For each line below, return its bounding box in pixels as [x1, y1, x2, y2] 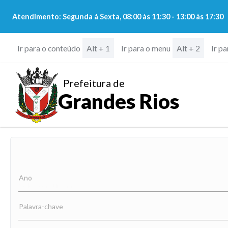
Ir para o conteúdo [17, 43, 80, 53]
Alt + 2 [176, 43, 200, 53]
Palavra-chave [19, 202, 64, 210]
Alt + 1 [86, 43, 110, 53]
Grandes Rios [58, 89, 180, 113]
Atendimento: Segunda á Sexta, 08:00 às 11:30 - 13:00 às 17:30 [12, 12, 223, 21]
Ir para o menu [121, 43, 170, 53]
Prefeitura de [63, 76, 125, 89]
